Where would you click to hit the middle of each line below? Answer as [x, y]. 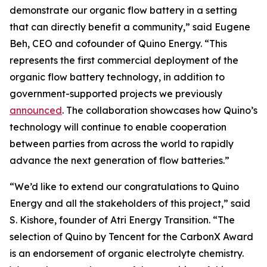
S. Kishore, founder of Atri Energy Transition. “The [122, 220]
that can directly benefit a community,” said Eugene [130, 27]
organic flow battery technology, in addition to [117, 77]
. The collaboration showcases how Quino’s [160, 110]
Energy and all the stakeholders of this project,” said [130, 203]
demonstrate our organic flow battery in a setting [123, 10]
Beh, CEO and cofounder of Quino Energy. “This [118, 44]
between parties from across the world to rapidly [122, 144]
